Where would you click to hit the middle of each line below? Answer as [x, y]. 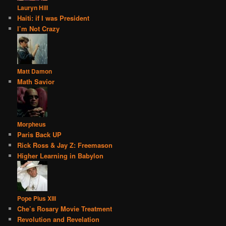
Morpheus [32, 124]
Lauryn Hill [33, 8]
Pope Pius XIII [37, 199]
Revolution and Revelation [59, 219]
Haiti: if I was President [53, 18]
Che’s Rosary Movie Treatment [65, 209]
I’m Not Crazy [39, 29]
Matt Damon [35, 71]
